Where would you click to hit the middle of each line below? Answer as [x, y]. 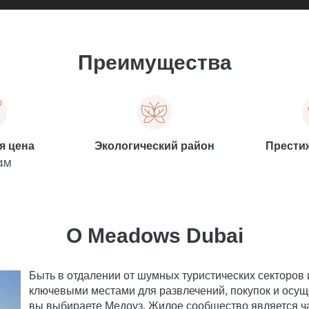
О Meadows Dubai [154, 235]
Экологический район [154, 146]
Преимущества [154, 62]
